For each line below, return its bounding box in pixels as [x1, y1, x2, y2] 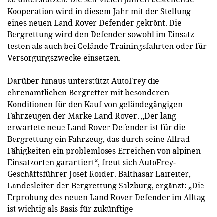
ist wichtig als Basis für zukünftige [7, 203, 133, 214]
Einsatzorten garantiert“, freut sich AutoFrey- [7, 157, 176, 168]
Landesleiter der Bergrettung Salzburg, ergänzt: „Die [7, 180, 204, 191]
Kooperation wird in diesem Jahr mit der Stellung [7, 6, 191, 16]
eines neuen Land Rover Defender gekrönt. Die [7, 17, 182, 28]
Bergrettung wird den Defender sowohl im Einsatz [7, 29, 194, 40]
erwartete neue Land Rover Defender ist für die [7, 122, 186, 133]
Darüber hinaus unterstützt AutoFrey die [7, 76, 159, 86]
